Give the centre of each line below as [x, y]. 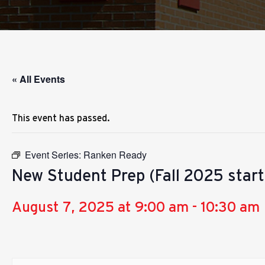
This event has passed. [61, 118]
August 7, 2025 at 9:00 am [100, 207]
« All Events [38, 79]
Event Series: [54, 155]
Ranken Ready [115, 155]
